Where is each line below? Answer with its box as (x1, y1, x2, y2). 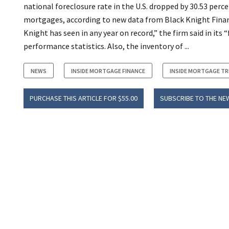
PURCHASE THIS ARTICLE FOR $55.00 (30, 94, 138, 103)
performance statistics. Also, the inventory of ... (24, 41, 189, 52)
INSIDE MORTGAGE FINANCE (71, 67, 145, 75)
